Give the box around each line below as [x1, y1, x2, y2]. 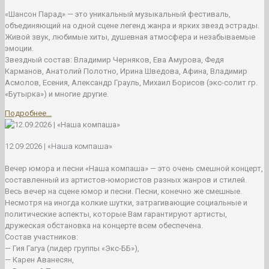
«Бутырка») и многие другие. [5, 89, 109, 99]
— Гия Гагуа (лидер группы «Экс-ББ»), [5, 243, 139, 253]
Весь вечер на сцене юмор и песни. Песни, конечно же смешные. [5, 186, 242, 196]
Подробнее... [5, 109, 52, 118]
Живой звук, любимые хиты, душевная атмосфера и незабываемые [5, 32, 255, 42]
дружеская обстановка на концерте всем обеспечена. [5, 220, 203, 230]
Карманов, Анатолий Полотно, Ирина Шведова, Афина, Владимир [5, 67, 247, 76]
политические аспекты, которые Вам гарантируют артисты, [5, 209, 227, 219]
